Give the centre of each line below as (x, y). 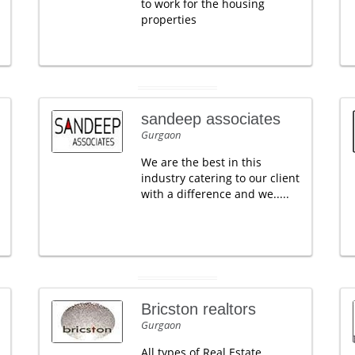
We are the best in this (201, 162)
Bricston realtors (198, 309)
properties (168, 19)
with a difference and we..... (215, 194)
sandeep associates (210, 119)
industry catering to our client (220, 178)
